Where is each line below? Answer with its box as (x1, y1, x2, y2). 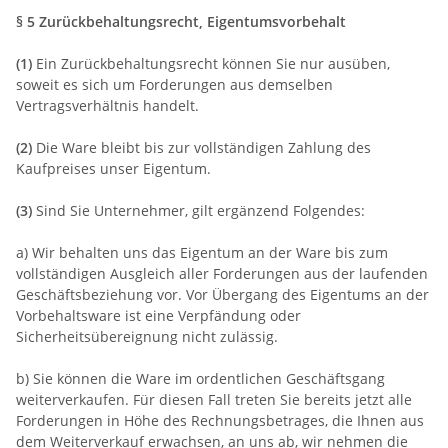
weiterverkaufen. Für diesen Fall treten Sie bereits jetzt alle (16, 389, 412, 409)
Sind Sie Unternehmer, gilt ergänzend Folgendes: (32, 200, 365, 220)
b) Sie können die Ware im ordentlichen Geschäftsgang (16, 368, 385, 388)
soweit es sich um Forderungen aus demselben (16, 74, 333, 94)
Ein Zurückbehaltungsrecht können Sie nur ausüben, (32, 53, 390, 73)
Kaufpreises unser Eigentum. (16, 158, 211, 178)
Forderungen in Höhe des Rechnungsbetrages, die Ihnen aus (16, 410, 424, 430)
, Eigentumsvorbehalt (199, 11, 346, 31)
